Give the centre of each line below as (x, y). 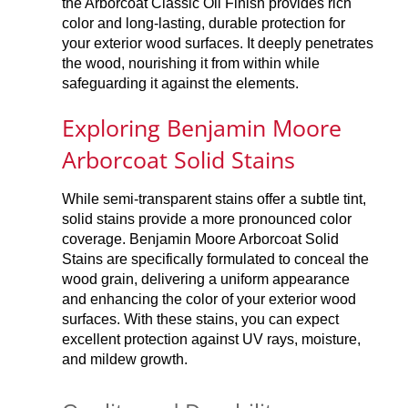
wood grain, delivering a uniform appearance (206, 279)
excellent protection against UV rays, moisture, (212, 339)
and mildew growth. (125, 359)
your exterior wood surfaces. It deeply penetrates (218, 43)
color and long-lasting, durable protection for (204, 23)
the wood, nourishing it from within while (191, 63)
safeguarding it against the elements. (181, 83)
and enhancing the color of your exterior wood (209, 299)
